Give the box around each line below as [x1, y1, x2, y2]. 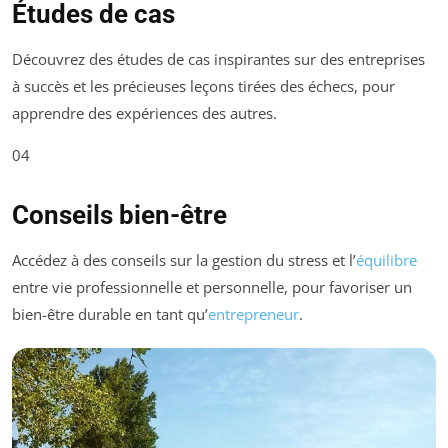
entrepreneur [208, 303, 299, 324]
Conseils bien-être [12, 199, 227, 230]
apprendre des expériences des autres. [12, 102, 277, 123]
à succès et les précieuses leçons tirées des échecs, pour [12, 75, 395, 96]
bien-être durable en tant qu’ [12, 303, 208, 324]
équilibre [356, 249, 417, 270]
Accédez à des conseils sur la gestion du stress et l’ [12, 249, 356, 270]
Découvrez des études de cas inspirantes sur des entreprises [12, 48, 425, 69]
